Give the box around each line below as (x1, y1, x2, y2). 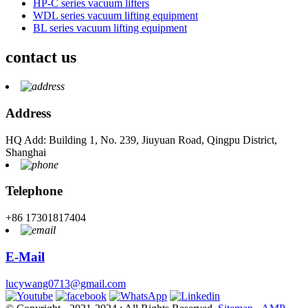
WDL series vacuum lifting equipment (33, 10, 198, 22)
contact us (5, 48, 76, 67)
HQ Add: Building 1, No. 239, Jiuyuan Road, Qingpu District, (5, 133, 277, 146)
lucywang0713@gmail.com (5, 277, 126, 289)
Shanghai (5, 146, 46, 158)
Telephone (5, 184, 63, 199)
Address (5, 105, 51, 120)
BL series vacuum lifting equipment (33, 22, 187, 34)
